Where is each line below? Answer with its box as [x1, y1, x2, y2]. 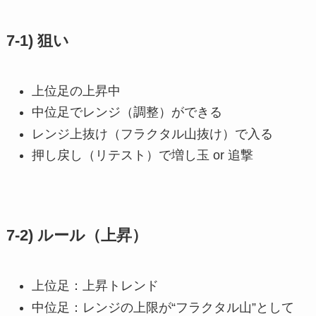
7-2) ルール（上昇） [6, 227, 147, 245]
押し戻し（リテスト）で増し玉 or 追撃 [31, 148, 253, 163]
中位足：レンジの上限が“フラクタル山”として [31, 300, 294, 315]
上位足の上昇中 [31, 83, 121, 98]
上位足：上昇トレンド [31, 279, 159, 293]
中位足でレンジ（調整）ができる [31, 105, 222, 120]
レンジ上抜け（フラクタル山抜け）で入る [31, 126, 273, 141]
